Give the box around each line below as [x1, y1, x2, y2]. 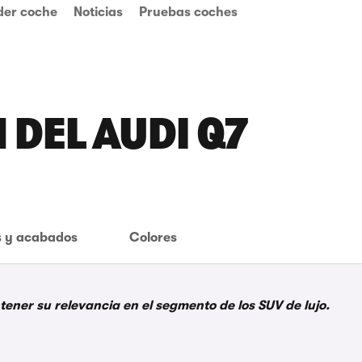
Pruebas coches [139, 5, 238, 19]
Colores [129, 230, 177, 245]
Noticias [74, 5, 123, 19]
